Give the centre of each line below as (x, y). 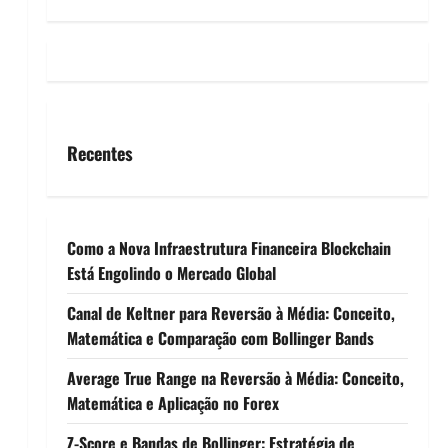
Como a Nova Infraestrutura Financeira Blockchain (228, 247)
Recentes (99, 152)
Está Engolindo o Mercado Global (171, 272)
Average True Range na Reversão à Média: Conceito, (235, 377)
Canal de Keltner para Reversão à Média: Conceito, (230, 312)
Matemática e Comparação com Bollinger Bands (220, 337)
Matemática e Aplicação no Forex (172, 402)
